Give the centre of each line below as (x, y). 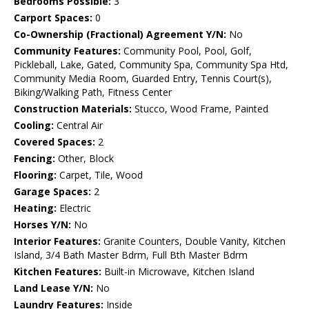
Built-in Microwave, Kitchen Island (178, 272)
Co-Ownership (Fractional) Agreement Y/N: (120, 34)
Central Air (78, 126)
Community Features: (67, 51)
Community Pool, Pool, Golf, (186, 51)
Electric (74, 208)
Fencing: (34, 159)
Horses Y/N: (42, 225)
